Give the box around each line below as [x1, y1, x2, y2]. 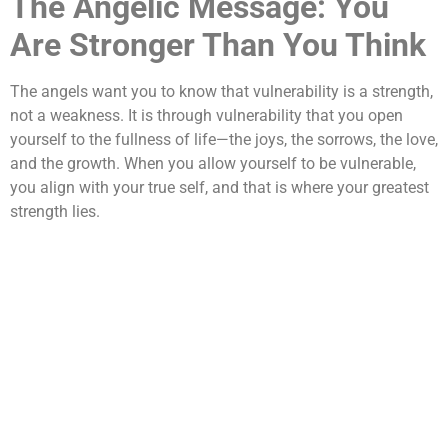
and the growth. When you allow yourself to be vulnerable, [10, 154, 416, 174]
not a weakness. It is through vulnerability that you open [10, 106, 403, 126]
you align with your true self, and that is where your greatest [10, 178, 429, 198]
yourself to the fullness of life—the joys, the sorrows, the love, [10, 130, 438, 150]
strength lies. [10, 202, 100, 222]
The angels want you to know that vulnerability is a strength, [10, 82, 433, 102]
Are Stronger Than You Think [10, 26, 426, 65]
